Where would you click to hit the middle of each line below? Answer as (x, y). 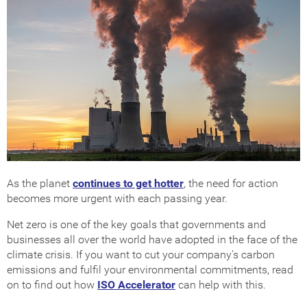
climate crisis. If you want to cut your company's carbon (141, 255)
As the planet (40, 184)
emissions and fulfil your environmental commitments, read (150, 270)
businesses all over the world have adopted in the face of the (152, 240)
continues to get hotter (128, 184)
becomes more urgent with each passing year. (117, 199)
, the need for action (231, 184)
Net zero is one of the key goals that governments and (136, 225)
